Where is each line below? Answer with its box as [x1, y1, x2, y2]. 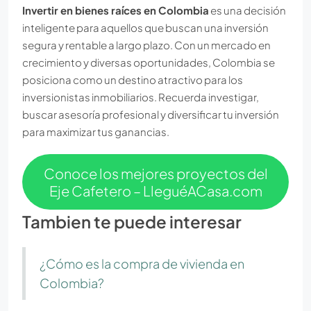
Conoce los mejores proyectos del [43, 164, 268, 182]
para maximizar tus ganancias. [22, 124, 169, 138]
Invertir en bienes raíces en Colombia [22, 3, 209, 17]
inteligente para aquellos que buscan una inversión [22, 20, 269, 34]
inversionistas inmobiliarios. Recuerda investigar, [22, 90, 259, 103]
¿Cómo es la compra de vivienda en [40, 255, 244, 272]
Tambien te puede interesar [22, 211, 242, 233]
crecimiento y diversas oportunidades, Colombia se [22, 55, 275, 69]
